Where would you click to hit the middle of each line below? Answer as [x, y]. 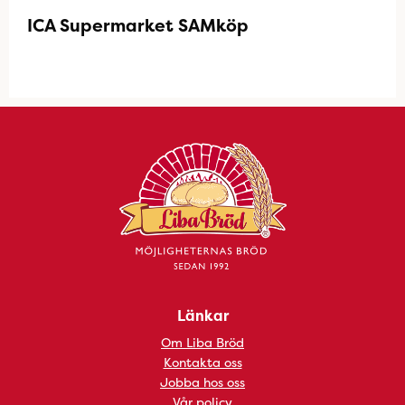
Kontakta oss [202, 362]
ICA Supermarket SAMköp [138, 25]
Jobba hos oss [202, 382]
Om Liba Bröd [202, 342]
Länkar [202, 316]
